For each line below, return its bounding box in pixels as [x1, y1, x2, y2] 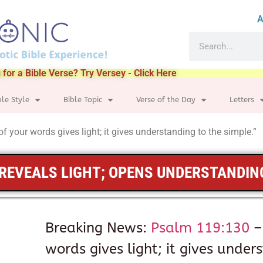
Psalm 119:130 [151, 220, 250, 236]
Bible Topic [63, 95, 102, 104]
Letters [230, 95, 254, 104]
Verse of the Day [136, 95, 195, 104]
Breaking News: [45, 220, 151, 236]
